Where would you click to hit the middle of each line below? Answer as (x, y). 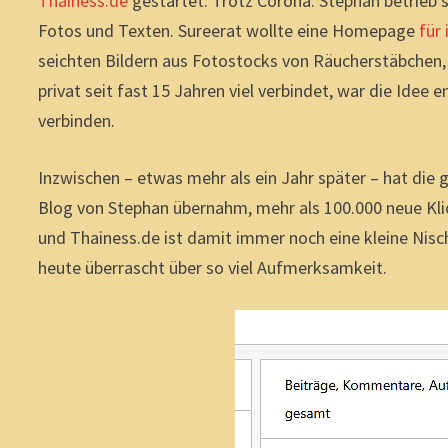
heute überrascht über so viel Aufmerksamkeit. (213, 267)
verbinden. (77, 120)
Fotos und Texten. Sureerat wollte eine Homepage (229, 30)
